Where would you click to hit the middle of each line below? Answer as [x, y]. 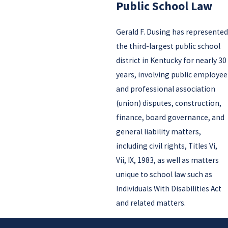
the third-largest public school [168, 46]
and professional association [165, 89]
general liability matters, [158, 131]
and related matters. [151, 203]
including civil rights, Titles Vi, [166, 146]
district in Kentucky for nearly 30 [171, 60]
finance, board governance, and [170, 117]
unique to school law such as [164, 174]
